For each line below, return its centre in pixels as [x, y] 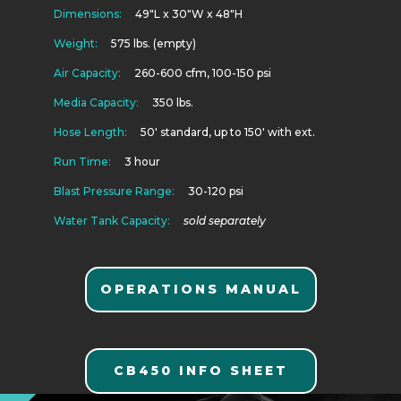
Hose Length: [93, 132]
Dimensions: [88, 14]
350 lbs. [169, 102]
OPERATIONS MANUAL [200, 289]
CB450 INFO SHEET [200, 371]
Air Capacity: [91, 73]
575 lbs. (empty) [147, 43]
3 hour [140, 162]
